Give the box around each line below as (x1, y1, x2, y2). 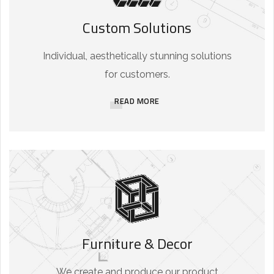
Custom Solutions (83, 17, 191, 39)
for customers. (104, 68, 170, 81)
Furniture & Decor (81, 232, 193, 255)
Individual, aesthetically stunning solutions (42, 50, 232, 62)
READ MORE (114, 95, 160, 108)
